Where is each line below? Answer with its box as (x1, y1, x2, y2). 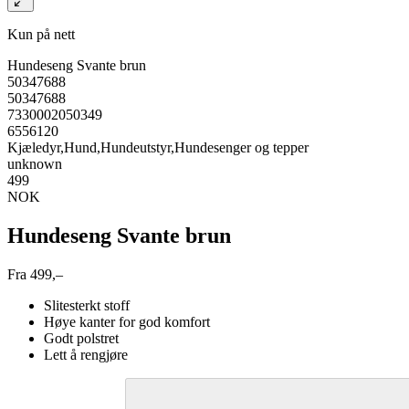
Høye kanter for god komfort (44, 313, 210, 330)
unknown (7, 155, 62, 172)
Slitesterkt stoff (44, 297, 130, 313)
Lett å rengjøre (44, 346, 128, 362)
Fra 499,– (7, 266, 63, 282)
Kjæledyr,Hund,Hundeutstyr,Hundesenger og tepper (7, 139, 309, 155)
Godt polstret (44, 330, 119, 346)
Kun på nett (7, 26, 75, 42)
